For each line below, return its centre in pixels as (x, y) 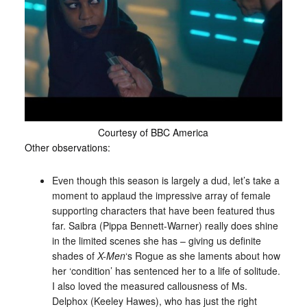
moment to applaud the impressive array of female (161, 195)
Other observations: (67, 147)
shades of (74, 255)
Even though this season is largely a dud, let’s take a (165, 180)
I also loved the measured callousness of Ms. (149, 285)
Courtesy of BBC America (153, 132)
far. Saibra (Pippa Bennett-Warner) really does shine (165, 225)
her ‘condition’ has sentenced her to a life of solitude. (166, 270)
